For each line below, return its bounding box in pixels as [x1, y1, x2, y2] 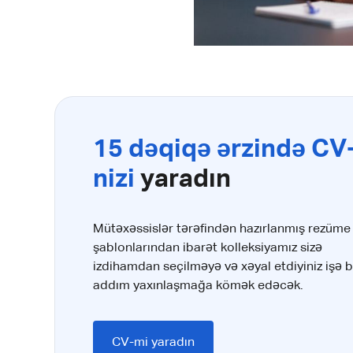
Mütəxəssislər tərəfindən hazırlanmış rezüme [93, 223, 351, 236]
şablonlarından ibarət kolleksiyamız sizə [93, 242, 323, 255]
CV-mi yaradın [112, 336, 195, 350]
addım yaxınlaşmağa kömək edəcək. [93, 280, 304, 293]
